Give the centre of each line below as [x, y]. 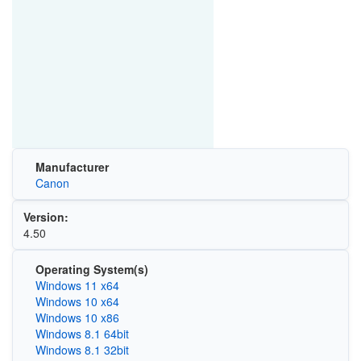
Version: [46, 217]
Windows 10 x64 [77, 301]
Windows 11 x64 [77, 285]
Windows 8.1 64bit [82, 333]
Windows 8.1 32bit [82, 349]
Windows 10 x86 [77, 317]
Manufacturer [72, 167]
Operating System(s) [91, 269]
